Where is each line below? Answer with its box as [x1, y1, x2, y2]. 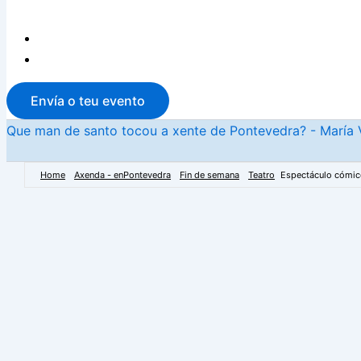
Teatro [248, 169, 275, 180]
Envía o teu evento [31, 93, 145, 109]
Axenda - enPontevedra [74, 169, 171, 180]
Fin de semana [180, 169, 239, 180]
